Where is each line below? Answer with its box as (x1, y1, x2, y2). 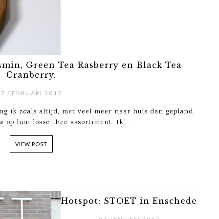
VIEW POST (15, 141, 47, 147)
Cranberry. (6, 70, 56, 80)
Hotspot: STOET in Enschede (61, 196, 197, 206)
